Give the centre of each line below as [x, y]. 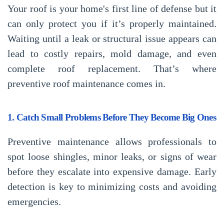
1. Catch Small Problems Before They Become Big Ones [112, 117]
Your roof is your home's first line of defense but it [112, 8]
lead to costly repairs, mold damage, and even [112, 53]
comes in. [145, 83]
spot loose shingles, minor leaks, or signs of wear [112, 156]
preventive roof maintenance [66, 83]
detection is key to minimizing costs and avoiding [112, 186]
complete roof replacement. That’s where [112, 68]
